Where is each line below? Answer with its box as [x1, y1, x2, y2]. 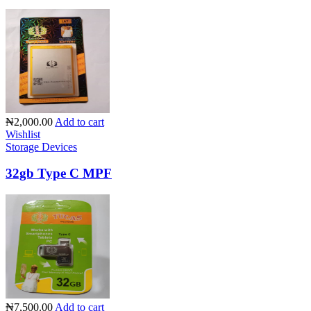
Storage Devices [6, 140, 77, 153]
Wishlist [6, 128, 40, 140]
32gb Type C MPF [6, 166, 112, 181]
